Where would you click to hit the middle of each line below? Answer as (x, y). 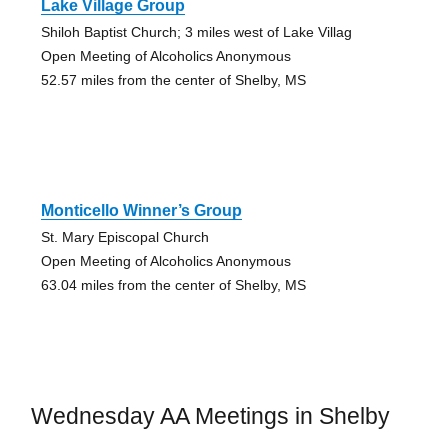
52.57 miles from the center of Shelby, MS (173, 79)
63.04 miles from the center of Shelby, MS (173, 284)
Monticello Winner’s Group (141, 210)
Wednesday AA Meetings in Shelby (210, 415)
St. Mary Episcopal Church (124, 236)
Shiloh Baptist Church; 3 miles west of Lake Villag (196, 31)
